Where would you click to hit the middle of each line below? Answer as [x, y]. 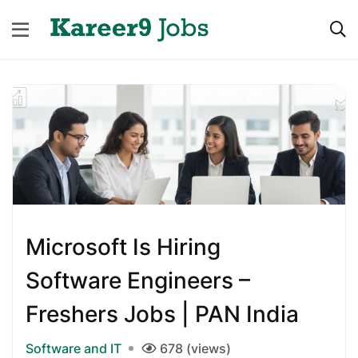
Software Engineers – [138, 280]
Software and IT [74, 348]
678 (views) [195, 348]
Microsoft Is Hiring [123, 247]
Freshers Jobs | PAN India [162, 314]
